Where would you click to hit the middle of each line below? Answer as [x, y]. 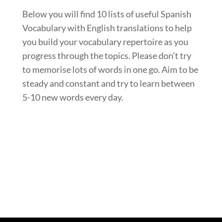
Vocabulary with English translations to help [107, 28]
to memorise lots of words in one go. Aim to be [110, 69]
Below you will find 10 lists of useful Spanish [107, 14]
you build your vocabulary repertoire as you [105, 41]
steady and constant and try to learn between [108, 83]
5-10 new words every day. [73, 97]
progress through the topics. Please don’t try [107, 55]
